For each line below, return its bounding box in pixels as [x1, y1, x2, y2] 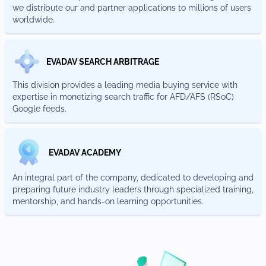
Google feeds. [12, 104, 66, 113]
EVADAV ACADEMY [49, 147, 121, 157]
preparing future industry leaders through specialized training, [12, 185, 254, 194]
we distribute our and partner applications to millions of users [12, 3, 251, 12]
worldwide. [12, 15, 55, 24]
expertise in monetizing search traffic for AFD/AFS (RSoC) [12, 92, 234, 102]
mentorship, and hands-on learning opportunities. [12, 197, 204, 206]
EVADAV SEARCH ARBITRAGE [46, 56, 159, 66]
